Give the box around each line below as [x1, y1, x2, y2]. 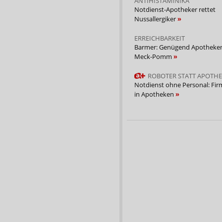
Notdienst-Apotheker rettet [134, 4, 216, 14]
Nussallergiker [134, 14, 177, 23]
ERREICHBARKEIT [134, 33, 185, 43]
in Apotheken [134, 89, 175, 99]
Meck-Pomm [134, 52, 173, 61]
